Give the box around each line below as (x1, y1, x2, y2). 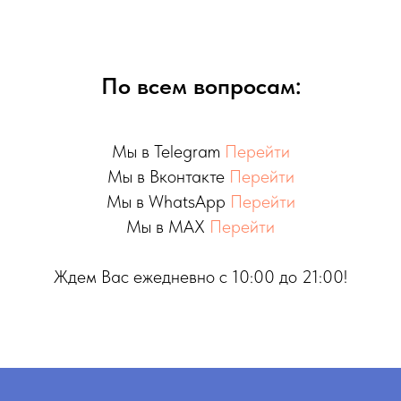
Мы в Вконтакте (107, 165, 229, 187)
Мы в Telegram (111, 140, 225, 162)
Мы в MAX (126, 215, 209, 237)
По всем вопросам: (100, 71, 301, 99)
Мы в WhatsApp (106, 190, 230, 212)
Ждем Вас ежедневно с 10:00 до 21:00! (54, 265, 347, 287)
